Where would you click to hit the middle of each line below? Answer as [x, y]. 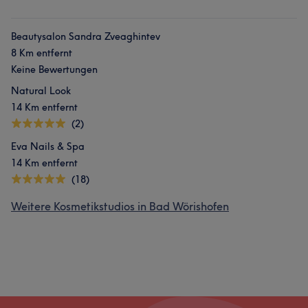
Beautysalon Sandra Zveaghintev [86, 36]
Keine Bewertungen [54, 69]
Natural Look [41, 91]
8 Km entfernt [42, 53]
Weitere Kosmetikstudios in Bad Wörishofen [120, 206]
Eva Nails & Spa [48, 146]
